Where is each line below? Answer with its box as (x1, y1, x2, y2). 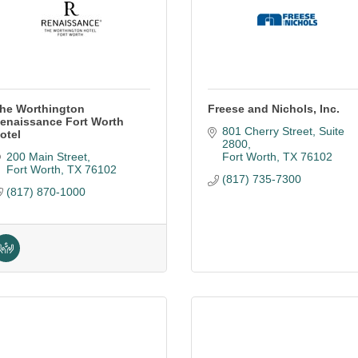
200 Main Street (6, 150, 87, 163)
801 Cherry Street (221, 125, 312, 137)
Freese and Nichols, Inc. (208, 102, 340, 115)
